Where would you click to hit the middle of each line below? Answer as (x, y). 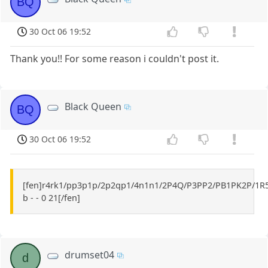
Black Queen (93, 107)
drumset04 (90, 255)
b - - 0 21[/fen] (51, 197)
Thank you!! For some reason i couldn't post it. (115, 59)
